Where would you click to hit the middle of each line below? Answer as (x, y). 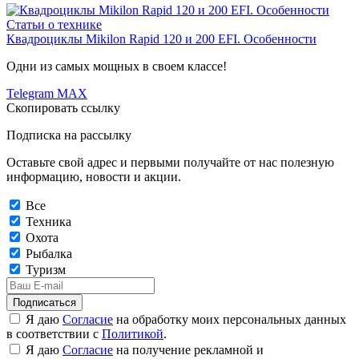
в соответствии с (54, 334)
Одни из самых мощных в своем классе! (117, 67)
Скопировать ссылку (63, 108)
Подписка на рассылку (69, 135)
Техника (48, 222)
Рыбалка (49, 254)
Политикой (133, 334)
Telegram (30, 94)
